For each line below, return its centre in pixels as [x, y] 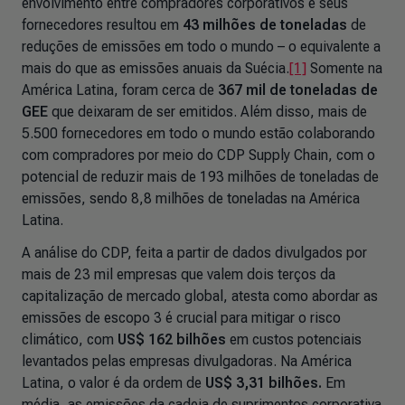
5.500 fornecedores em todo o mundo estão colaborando [198, 133]
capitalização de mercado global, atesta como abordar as [200, 296]
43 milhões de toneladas [265, 25]
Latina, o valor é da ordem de [113, 383]
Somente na [344, 68]
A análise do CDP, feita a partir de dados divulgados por [194, 253]
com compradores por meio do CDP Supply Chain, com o [198, 155]
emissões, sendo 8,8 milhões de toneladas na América [191, 198]
